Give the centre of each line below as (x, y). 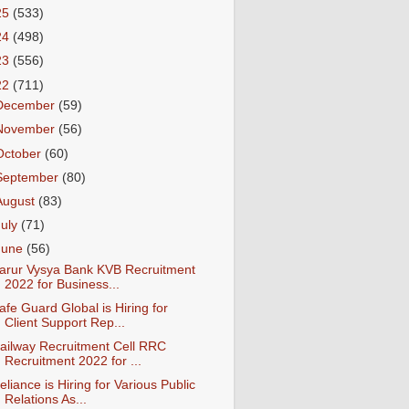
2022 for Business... (62, 284)
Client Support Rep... (64, 322)
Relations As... (45, 400)
